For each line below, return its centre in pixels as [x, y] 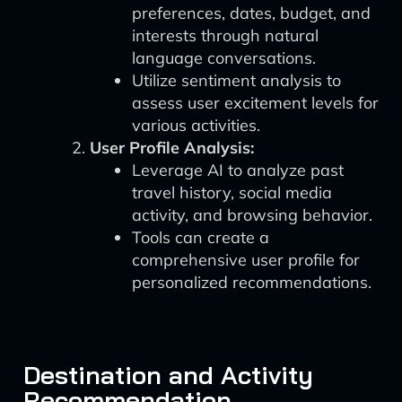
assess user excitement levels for [255, 103]
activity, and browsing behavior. [252, 215]
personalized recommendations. [252, 282]
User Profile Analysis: [172, 148]
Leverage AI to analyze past [238, 170]
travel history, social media [232, 192]
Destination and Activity [168, 375]
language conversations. [224, 58]
